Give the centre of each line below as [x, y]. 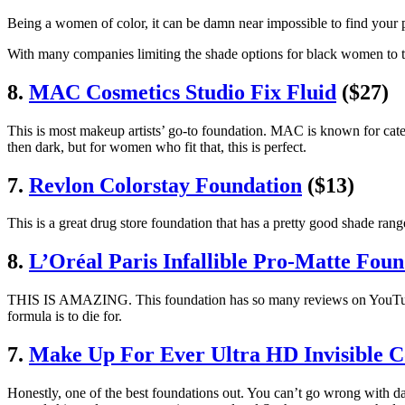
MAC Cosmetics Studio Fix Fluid [183, 92]
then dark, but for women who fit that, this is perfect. [157, 146]
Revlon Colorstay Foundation [165, 185]
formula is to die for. [65, 316]
